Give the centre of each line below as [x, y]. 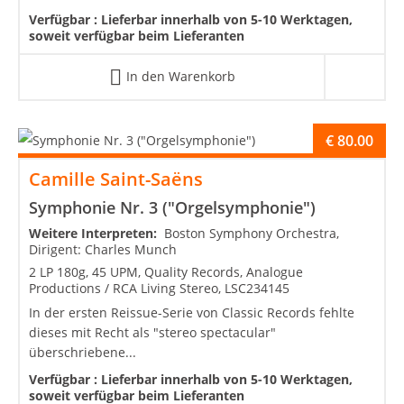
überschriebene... [83, 352]
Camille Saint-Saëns [116, 179]
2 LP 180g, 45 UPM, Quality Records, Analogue [166, 271]
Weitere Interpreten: [96, 233]
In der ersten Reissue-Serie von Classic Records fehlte [192, 312]
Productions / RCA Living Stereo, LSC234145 [159, 288]
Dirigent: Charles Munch [103, 249]
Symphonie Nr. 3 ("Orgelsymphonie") [172, 207]
